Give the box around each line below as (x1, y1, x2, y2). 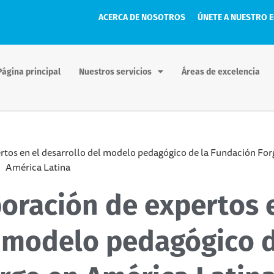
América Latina (6, 158, 70, 175)
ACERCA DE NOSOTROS (98, 11, 186, 24)
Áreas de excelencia (182, 65, 261, 78)
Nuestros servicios (79, 65, 152, 78)
